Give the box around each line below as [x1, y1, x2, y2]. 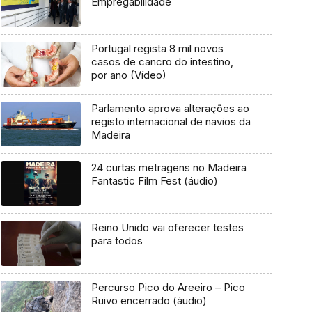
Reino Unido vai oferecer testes [91, 221, 244, 235]
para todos [91, 234, 143, 248]
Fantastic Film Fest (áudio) [91, 174, 218, 188]
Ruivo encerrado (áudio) [91, 293, 207, 307]
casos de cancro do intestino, [91, 55, 233, 69]
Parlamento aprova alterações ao [91, 101, 249, 115]
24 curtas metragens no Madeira [91, 161, 247, 175]
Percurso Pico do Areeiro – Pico [91, 280, 245, 294]
